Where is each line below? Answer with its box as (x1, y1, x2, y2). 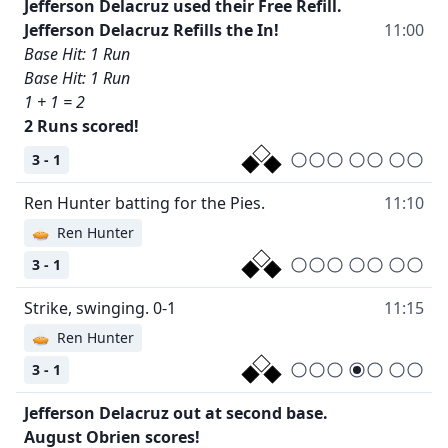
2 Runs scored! (24, 114, 139, 137)
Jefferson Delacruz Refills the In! (24, 18, 279, 41)
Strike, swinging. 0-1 (24, 296, 176, 319)
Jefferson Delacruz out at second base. (24, 401, 328, 424)
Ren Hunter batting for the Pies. (24, 191, 265, 214)
